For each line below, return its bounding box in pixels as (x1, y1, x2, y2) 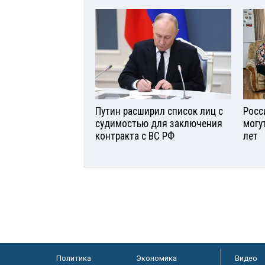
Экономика (135, 254, 177, 263)
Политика (56, 254, 91, 263)
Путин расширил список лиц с (95, 105, 223, 118)
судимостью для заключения (95, 118, 222, 130)
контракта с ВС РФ (95, 130, 174, 143)
